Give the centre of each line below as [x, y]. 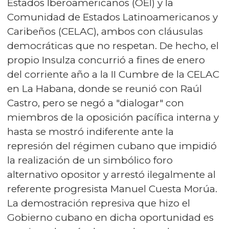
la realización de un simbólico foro [90, 161]
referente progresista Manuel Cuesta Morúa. [112, 189]
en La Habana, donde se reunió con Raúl [105, 89]
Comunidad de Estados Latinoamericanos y [112, 17]
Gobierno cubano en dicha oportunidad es [110, 218]
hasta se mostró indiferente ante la [90, 132]
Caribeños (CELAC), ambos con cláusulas [105, 32]
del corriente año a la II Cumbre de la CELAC [113, 75]
